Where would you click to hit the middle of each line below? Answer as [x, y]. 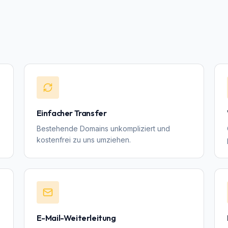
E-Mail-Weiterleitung [76, 218]
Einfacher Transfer [72, 113]
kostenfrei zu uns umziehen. [83, 140]
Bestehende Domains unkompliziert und [103, 129]
